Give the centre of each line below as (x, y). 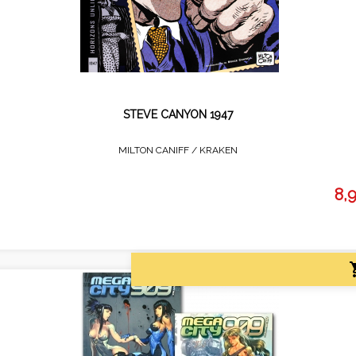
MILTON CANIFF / (159, 150)
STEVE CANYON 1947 (178, 114)
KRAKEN (219, 150)
